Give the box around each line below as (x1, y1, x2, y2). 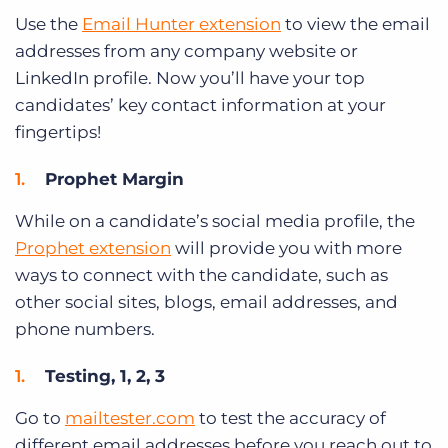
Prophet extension (15, 238, 171, 259)
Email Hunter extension (82, 14, 281, 35)
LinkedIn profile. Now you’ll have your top (15, 68, 365, 89)
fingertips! (15, 122, 101, 143)
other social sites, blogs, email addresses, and (15, 292, 398, 313)
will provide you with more (171, 238, 402, 259)
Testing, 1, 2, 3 (45, 366, 165, 387)
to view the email (281, 14, 430, 35)
